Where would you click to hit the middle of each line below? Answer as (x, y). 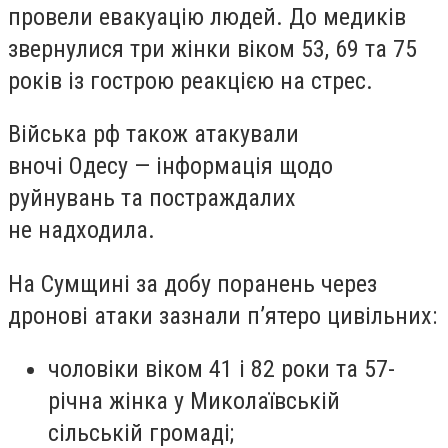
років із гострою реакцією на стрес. (190, 80)
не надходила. (81, 230)
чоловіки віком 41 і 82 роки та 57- (221, 369)
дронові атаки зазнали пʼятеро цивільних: (222, 315)
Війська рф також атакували (153, 134)
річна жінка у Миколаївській (194, 401)
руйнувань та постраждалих (152, 198)
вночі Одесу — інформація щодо (170, 166)
